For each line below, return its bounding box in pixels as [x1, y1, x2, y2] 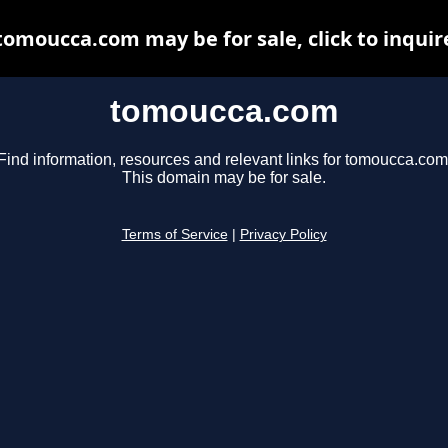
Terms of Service [121, 227, 228, 243]
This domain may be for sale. [122, 169, 326, 187]
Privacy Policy [239, 227, 327, 243]
